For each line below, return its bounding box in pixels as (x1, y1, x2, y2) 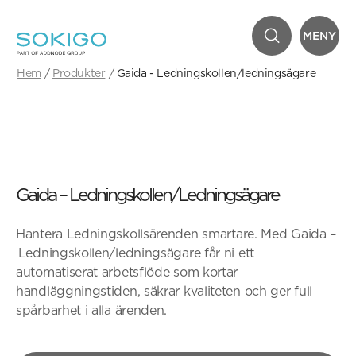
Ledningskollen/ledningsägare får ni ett (16, 246, 255, 261)
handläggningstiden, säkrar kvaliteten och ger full (16, 284, 313, 299)
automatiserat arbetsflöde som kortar (16, 265, 238, 280)
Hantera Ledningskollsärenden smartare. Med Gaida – (16, 226, 337, 242)
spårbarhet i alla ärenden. (16, 303, 168, 318)
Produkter (52, 67, 106, 79)
